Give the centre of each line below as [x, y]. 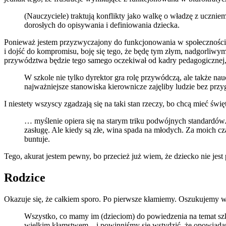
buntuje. [37, 139]
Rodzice [25, 178]
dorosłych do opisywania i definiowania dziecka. [102, 25]
